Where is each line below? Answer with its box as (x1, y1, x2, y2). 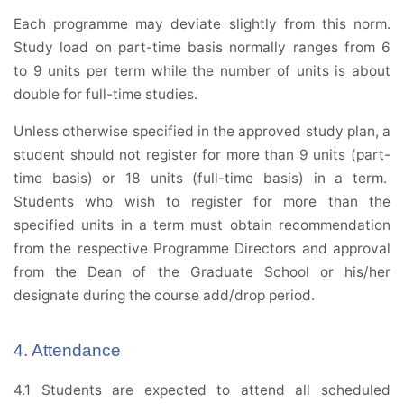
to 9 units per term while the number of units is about (14, 62, 390, 80)
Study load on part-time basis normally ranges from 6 (14, 39, 390, 57)
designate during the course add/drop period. (14, 287, 315, 305)
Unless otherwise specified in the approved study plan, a (14, 123, 390, 141)
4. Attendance (14, 341, 121, 361)
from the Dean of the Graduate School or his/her (14, 263, 390, 281)
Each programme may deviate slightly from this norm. (14, 15, 390, 33)
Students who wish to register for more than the (14, 193, 390, 211)
